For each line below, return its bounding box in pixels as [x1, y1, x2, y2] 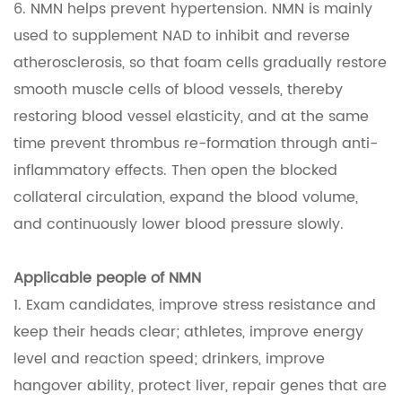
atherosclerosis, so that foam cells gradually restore [13, 51, 387, 75]
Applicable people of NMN [13, 267, 201, 291]
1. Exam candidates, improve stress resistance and [13, 293, 376, 318]
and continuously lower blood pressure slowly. [13, 213, 344, 237]
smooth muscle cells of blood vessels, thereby [13, 78, 343, 102]
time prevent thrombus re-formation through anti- [13, 132, 378, 156]
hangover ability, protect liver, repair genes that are [13, 374, 387, 398]
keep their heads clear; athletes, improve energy [13, 320, 363, 345]
